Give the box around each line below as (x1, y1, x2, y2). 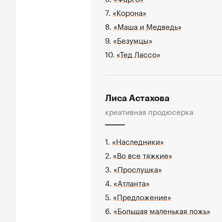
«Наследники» (112, 134, 164, 147)
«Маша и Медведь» (113, 19, 182, 32)
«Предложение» (113, 190, 171, 202)
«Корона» (112, 5, 147, 18)
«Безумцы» (113, 33, 153, 46)
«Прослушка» (113, 162, 162, 174)
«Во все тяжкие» (113, 148, 172, 161)
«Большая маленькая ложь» (113, 204, 211, 216)
